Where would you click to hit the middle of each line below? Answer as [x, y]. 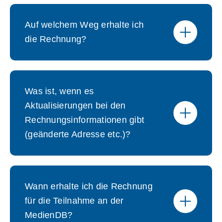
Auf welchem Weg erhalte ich [84, 25]
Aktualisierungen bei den [75, 106]
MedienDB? [49, 215]
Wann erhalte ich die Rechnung [89, 186]
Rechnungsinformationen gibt [85, 120]
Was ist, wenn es [59, 91]
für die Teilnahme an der [74, 201]
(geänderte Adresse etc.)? [78, 134]
